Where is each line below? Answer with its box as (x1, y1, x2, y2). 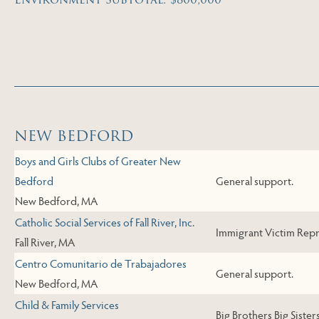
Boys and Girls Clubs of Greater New (15, 153, 181, 169)
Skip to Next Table (50, 96, 152, 117)
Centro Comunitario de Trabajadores (15, 256, 187, 271)
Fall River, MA (15, 234, 75, 250)
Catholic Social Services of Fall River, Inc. (15, 214, 194, 230)
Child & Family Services (15, 297, 119, 313)
